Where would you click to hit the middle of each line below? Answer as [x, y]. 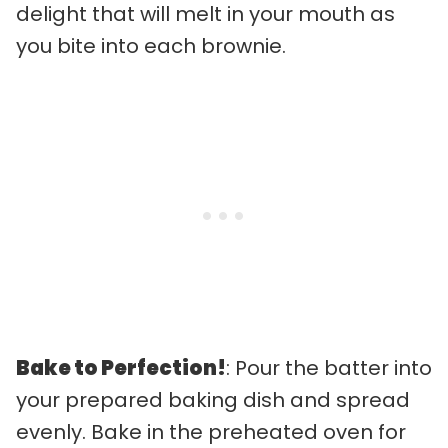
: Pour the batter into [329, 367]
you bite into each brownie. [151, 45]
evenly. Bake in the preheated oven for [211, 431]
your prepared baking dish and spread [213, 399]
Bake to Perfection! [121, 367]
